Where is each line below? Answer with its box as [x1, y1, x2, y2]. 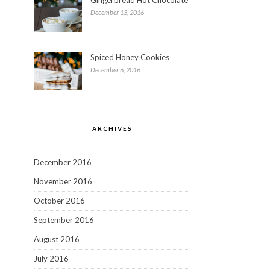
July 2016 [34, 253, 69, 263]
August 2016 [34, 234, 80, 244]
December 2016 [34, 157, 92, 167]
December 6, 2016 [90, 66, 140, 74]
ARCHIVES [92, 124, 133, 132]
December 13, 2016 [90, 8, 144, 16]
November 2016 [34, 176, 92, 186]
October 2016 [34, 195, 85, 206]
